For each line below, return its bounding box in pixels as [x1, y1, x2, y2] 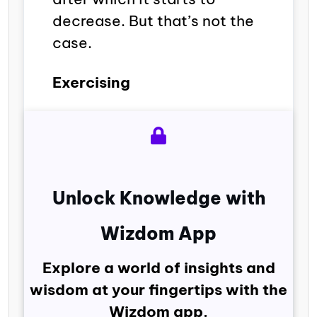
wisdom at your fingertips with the [30, 279, 287, 299]
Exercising [52, 72, 130, 92]
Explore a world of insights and [42, 258, 275, 277]
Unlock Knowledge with [52, 186, 265, 209]
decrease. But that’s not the [52, 11, 254, 30]
